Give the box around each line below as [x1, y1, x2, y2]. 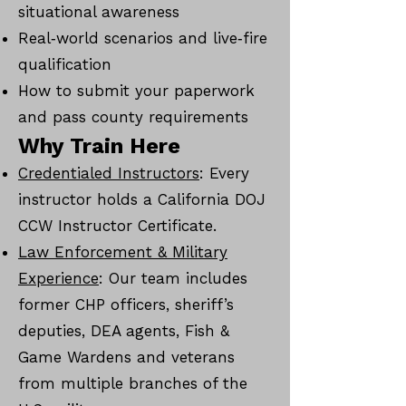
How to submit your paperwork [18, 82, 255, 100]
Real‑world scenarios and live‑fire [18, 29, 267, 47]
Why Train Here [18, 133, 180, 159]
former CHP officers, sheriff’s [18, 295, 234, 314]
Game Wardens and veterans [18, 348, 235, 366]
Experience [18, 269, 99, 287]
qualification [18, 55, 111, 73]
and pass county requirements [18, 108, 248, 126]
